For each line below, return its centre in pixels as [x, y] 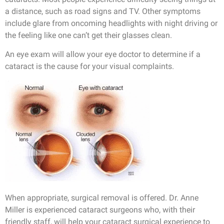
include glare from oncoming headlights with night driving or [111, 23]
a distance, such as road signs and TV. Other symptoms [103, 11]
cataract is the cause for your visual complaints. [89, 66]
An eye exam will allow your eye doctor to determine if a [103, 54]
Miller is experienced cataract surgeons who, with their [100, 209]
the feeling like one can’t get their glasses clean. [88, 35]
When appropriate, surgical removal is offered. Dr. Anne [102, 197]
